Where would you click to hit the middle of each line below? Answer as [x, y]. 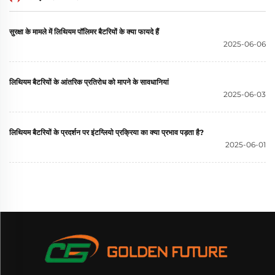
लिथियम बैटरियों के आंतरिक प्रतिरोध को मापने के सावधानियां [89, 82]
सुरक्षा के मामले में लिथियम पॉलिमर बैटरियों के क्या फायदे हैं [84, 32]
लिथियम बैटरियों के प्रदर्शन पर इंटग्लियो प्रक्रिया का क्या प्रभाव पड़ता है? [107, 133]
